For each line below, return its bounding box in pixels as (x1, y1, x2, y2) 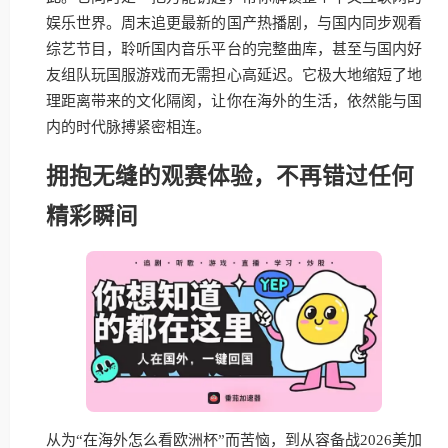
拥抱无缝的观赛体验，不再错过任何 (46, 162, 414, 189)
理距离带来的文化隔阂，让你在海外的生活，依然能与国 (46, 93, 422, 109)
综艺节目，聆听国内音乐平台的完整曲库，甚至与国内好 (46, 41, 422, 57)
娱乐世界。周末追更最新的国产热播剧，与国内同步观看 (46, 15, 422, 31)
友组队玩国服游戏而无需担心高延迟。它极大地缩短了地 (46, 67, 422, 83)
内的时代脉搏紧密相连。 (46, 119, 211, 135)
